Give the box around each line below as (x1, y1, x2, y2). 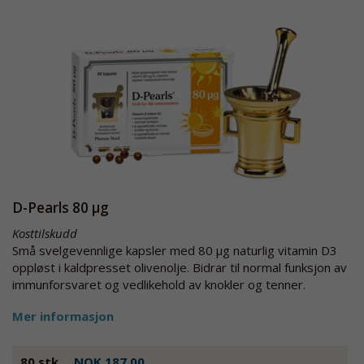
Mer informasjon (12, 308, 114, 324)
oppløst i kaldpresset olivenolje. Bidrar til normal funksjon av (12, 259, 347, 275)
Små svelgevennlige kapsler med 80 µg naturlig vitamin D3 (12, 242, 337, 258)
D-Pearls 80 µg (12, 198, 109, 217)
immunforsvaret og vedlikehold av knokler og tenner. (12, 276, 305, 292)
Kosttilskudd (12, 225, 77, 241)
